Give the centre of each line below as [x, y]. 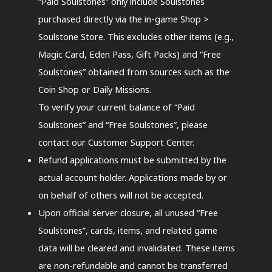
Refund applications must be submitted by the [132, 159]
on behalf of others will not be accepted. [121, 195]
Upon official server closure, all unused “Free [128, 212]
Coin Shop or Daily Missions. [94, 89]
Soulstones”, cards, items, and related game [127, 230]
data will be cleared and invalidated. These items [136, 247]
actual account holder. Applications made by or [132, 177]
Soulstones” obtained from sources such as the [134, 71]
